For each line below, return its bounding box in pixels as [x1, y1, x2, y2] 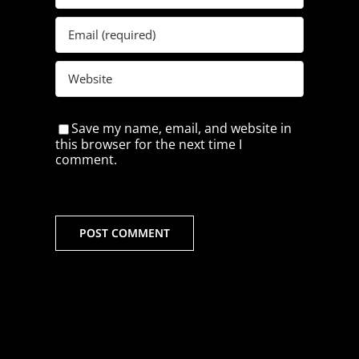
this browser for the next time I [54, 135, 242, 154]
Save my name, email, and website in [71, 119, 292, 137]
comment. [54, 151, 117, 169]
